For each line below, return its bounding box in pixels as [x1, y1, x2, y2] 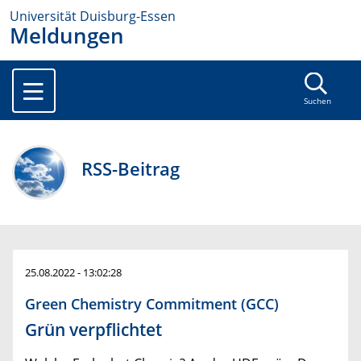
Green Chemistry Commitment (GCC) [25, 293, 279, 314]
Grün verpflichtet [25, 318, 162, 342]
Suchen [303, 96, 331, 107]
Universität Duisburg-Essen [10, 7, 176, 25]
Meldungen [10, 22, 124, 50]
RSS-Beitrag [81, 156, 180, 182]
